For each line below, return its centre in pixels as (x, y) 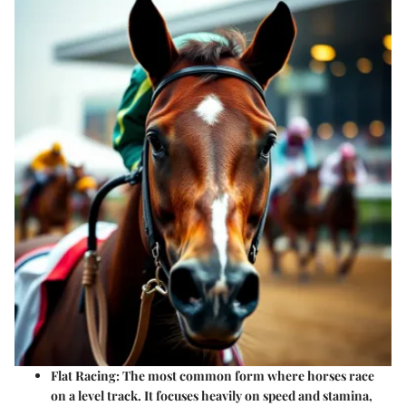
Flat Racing (83, 375)
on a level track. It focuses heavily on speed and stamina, (212, 395)
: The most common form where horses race (245, 375)
